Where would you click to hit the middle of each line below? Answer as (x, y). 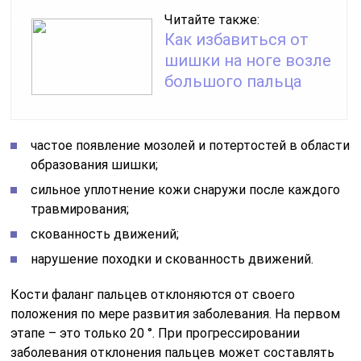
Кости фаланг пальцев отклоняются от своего (153, 294)
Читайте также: (212, 19)
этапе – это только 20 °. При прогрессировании (156, 333)
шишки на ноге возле (248, 60)
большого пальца (233, 81)
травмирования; (80, 209)
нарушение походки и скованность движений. (172, 259)
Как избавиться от (237, 39)
